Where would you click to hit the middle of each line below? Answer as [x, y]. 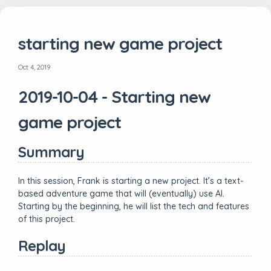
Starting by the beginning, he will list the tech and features [134, 206]
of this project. [47, 219]
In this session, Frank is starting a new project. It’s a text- [131, 181]
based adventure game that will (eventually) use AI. [121, 194]
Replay [42, 246]
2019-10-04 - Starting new [114, 96]
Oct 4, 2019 [34, 67]
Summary [51, 152]
